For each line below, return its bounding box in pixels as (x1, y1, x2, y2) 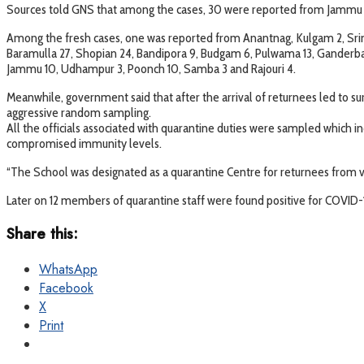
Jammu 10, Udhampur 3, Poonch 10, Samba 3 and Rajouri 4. (6, 60, 296, 76)
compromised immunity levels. (6, 135, 162, 151)
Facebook (39, 278, 93, 297)
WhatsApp (39, 259, 97, 279)
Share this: (6, 223, 78, 245)
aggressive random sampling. (6, 104, 151, 120)
